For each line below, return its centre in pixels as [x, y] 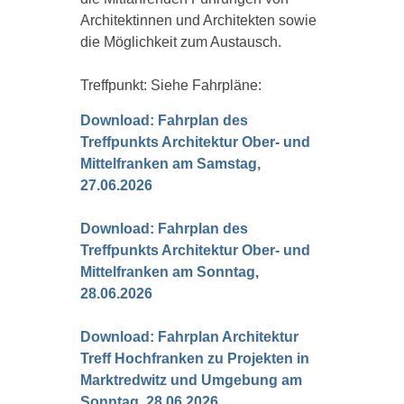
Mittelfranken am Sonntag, [169, 272]
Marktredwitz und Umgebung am [191, 381]
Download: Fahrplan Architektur [189, 337]
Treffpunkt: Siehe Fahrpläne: [170, 86]
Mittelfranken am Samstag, [170, 164]
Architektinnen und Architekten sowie [198, 21]
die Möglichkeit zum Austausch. [180, 42]
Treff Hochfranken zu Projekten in [194, 359]
